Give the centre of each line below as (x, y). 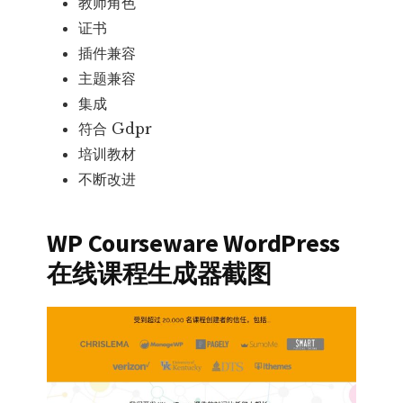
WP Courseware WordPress (193, 242)
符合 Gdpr (116, 128)
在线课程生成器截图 (159, 273)
